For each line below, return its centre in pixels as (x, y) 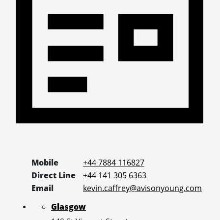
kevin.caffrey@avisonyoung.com (142, 188)
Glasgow (69, 206)
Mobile (45, 162)
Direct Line (54, 175)
